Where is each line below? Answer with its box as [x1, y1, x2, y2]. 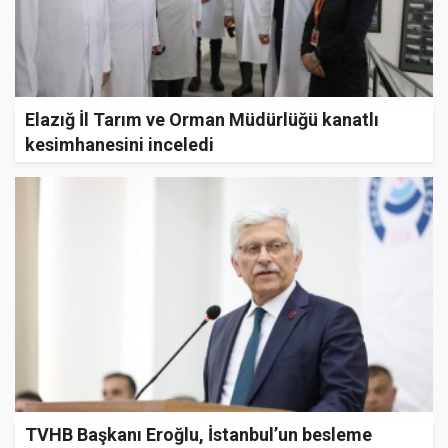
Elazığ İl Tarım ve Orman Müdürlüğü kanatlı [25, 108, 379, 130]
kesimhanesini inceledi [25, 133, 214, 155]
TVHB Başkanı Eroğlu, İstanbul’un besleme [25, 423, 372, 445]
